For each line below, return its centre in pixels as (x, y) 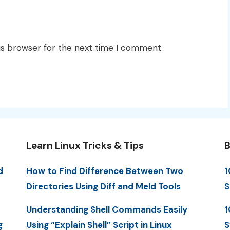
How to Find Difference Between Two (104, 171)
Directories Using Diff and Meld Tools (103, 187)
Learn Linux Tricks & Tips (85, 146)
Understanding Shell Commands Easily (107, 210)
